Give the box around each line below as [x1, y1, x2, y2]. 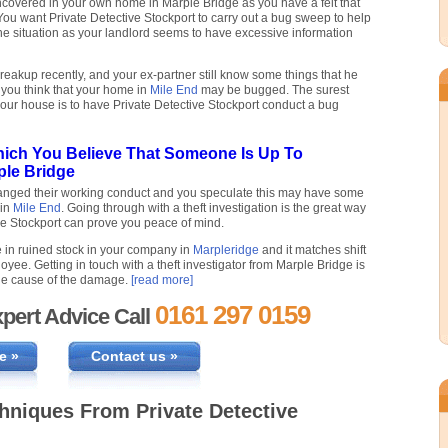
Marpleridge [193, 243, 259, 258]
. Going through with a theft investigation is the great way [61, 201, 366, 216]
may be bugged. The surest [198, 83, 349, 98]
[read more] [131, 273, 193, 288]
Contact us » [90, 348, 178, 365]
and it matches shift [259, 243, 366, 258]
